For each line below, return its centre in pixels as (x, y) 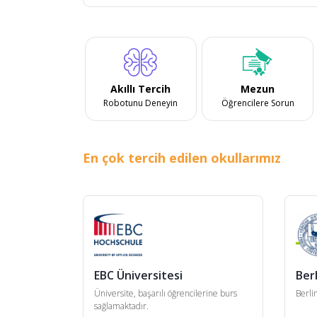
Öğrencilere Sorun (258, 103)
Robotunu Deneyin (141, 103)
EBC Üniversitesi (138, 275)
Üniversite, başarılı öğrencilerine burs (166, 293)
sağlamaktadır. (121, 306)
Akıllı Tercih (141, 88)
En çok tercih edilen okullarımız (182, 157)
